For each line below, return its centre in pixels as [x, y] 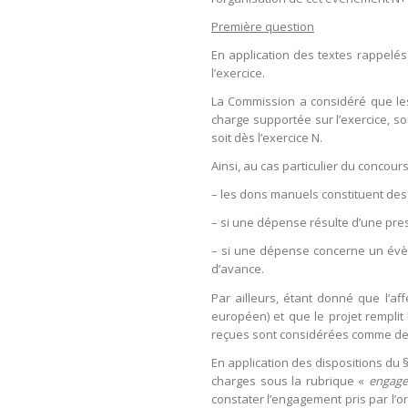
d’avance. [238, 269]
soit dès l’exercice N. [267, 138]
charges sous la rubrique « [288, 380]
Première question [263, 27]
